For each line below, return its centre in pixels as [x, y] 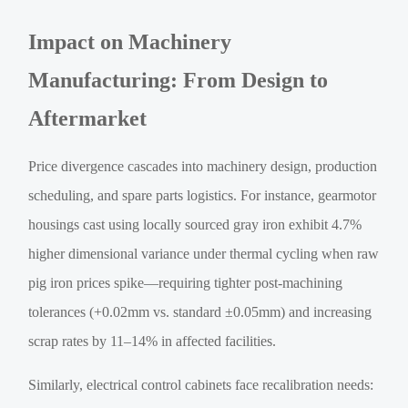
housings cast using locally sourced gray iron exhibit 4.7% [195, 225]
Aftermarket [88, 119]
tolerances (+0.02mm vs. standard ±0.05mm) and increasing [200, 312]
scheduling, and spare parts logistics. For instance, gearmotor [203, 196]
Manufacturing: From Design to [178, 81]
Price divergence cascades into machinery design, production [203, 167]
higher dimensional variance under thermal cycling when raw [204, 254]
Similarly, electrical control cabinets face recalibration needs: [201, 385]
